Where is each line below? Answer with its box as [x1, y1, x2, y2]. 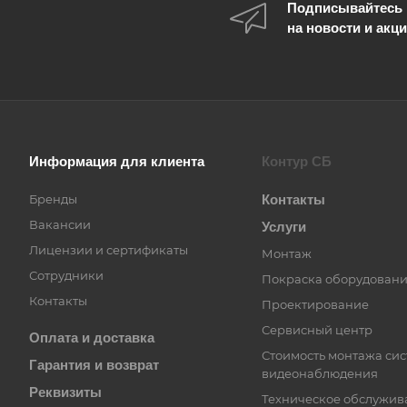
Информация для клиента [29, 154, 204, 169]
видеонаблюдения [262, 366, 378, 381]
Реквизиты [29, 384, 102, 400]
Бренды [29, 192, 77, 206]
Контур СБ [262, 154, 332, 169]
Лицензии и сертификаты [29, 243, 188, 257]
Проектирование [262, 297, 369, 312]
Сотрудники [29, 268, 104, 283]
